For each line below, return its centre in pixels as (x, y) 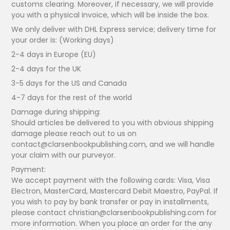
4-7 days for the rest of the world (73, 98)
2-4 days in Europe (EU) (55, 54)
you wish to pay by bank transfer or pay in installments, (110, 202)
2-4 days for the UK (46, 69)
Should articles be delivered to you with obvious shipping (113, 123)
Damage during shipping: (56, 112)
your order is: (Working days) (64, 40)
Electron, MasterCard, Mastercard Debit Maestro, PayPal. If (115, 191)
